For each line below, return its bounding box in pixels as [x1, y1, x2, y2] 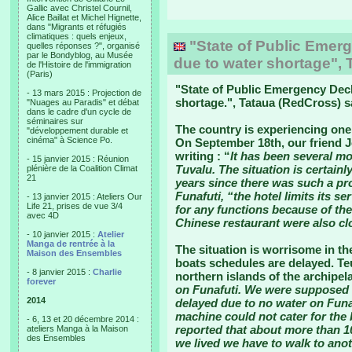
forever [27, 277, 56, 286]
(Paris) [27, 69, 53, 79]
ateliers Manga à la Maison [27, 324, 128, 333]
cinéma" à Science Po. [27, 135, 112, 145]
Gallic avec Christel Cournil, [27, 3, 132, 13]
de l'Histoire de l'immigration [27, 60, 131, 69]
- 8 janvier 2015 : [27, 267, 93, 277]
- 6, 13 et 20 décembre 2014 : [27, 314, 139, 324]
